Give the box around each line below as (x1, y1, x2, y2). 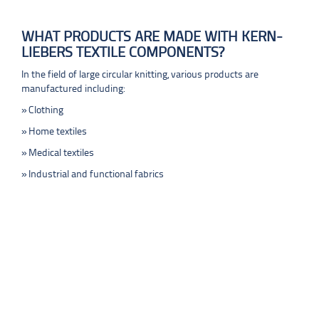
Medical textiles (28, 148, 94, 159)
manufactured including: (21, 84, 125, 95)
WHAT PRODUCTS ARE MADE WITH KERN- (21, 30, 283, 45)
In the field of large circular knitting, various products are (21, 70, 258, 80)
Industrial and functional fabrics (28, 169, 164, 180)
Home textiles (28, 127, 87, 137)
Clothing (28, 105, 63, 116)
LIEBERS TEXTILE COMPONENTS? (21, 46, 224, 61)
